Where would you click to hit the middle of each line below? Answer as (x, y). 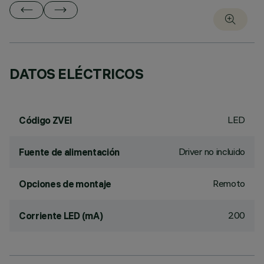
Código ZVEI (46, 120)
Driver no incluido (212, 151)
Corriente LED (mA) (61, 216)
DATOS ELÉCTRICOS (77, 74)
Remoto (229, 183)
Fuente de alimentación (69, 152)
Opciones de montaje (65, 184)
